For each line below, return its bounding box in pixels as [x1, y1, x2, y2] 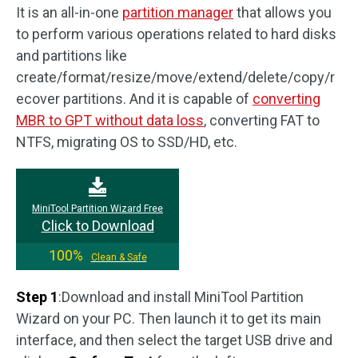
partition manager [122, 4, 233, 22]
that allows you [233, 4, 332, 22]
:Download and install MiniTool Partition [58, 288, 304, 306]
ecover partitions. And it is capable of [16, 90, 253, 108]
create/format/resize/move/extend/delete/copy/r [16, 69, 335, 86]
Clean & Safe [90, 252, 147, 264]
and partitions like [16, 47, 127, 65]
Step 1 [16, 288, 58, 306]
